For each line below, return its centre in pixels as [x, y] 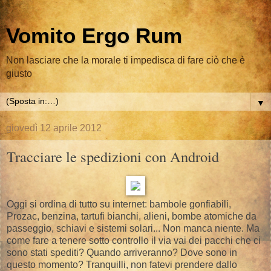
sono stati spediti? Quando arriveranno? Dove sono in [122, 252]
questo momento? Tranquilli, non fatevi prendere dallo [122, 264]
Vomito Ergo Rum [94, 36]
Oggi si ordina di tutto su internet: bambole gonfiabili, [119, 204]
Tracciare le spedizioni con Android [113, 156]
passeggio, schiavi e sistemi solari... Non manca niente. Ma [133, 228]
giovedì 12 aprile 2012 [54, 128]
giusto [19, 73]
